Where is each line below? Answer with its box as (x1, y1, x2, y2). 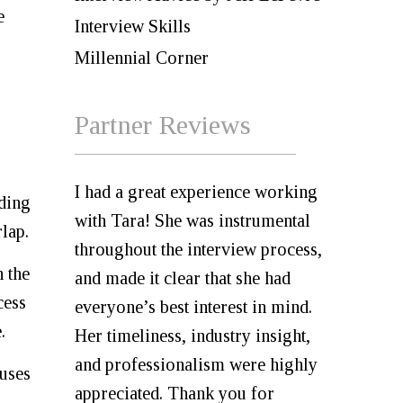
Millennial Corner (75, 48, 209, 67)
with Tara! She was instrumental (75, 210, 310, 230)
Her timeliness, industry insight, (75, 326, 310, 345)
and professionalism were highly (75, 354, 318, 374)
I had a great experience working (75, 182, 318, 201)
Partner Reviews (75, 110, 251, 139)
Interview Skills (75, 16, 191, 36)
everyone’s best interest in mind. (75, 297, 312, 317)
